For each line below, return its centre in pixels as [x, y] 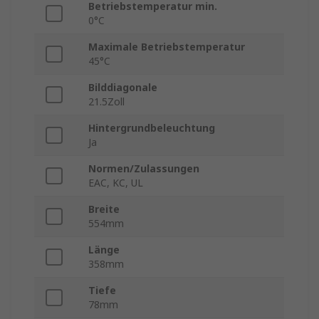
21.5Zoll [106, 102]
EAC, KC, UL [116, 183]
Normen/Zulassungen [144, 169]
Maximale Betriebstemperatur [167, 47]
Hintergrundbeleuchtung [152, 128]
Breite [104, 209]
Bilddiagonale [123, 88]
